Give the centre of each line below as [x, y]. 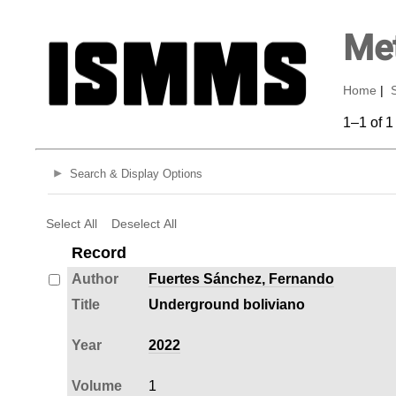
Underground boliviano [226, 304]
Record [99, 252]
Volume [96, 385]
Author [95, 278]
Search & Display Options [136, 174]
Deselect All [144, 223]
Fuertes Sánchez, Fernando [241, 278]
